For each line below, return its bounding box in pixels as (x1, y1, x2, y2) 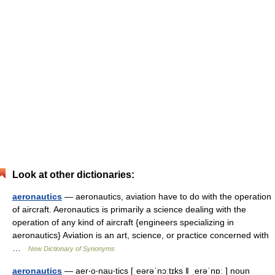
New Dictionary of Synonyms (28, 245, 115, 252)
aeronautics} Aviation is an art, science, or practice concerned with (12, 230, 269, 240)
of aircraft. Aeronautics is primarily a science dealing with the (12, 204, 246, 214)
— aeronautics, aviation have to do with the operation (62, 192, 271, 201)
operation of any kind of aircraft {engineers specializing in (12, 217, 234, 227)
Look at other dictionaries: (12, 169, 134, 180)
